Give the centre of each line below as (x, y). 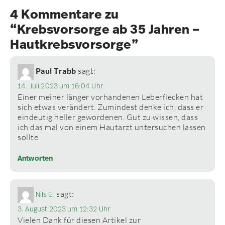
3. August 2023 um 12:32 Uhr (64, 209)
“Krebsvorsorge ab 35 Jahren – (105, 30)
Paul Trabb (56, 71)
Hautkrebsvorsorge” (74, 45)
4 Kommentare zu (65, 15)
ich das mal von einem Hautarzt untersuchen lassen (112, 127)
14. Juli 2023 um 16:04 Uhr (60, 86)
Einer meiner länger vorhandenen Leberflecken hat (110, 97)
